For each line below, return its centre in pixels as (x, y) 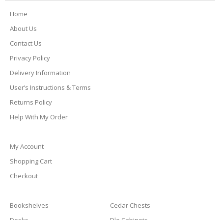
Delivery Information (40, 72)
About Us (23, 28)
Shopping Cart (31, 161)
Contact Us (26, 43)
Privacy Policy (30, 58)
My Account (27, 146)
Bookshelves (29, 205)
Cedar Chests (130, 205)
